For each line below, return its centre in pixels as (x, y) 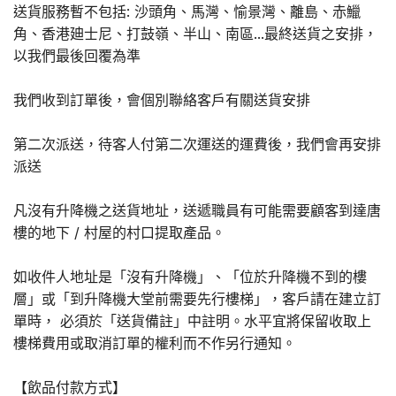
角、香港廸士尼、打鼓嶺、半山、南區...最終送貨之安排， (195, 34)
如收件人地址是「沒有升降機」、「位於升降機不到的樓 (190, 277)
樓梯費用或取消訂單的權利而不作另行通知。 (155, 343)
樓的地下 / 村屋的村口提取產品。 (119, 233)
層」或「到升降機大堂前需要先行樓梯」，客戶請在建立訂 (197, 299)
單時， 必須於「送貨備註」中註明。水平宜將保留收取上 (192, 321)
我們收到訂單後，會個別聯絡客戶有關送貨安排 (162, 100)
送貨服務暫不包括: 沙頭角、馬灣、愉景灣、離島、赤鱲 (187, 12)
